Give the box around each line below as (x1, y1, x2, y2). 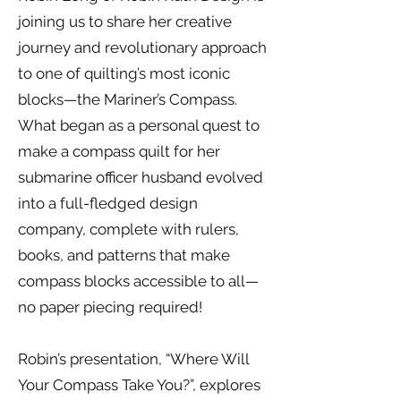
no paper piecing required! (18, 298, 202, 317)
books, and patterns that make (18, 246, 230, 265)
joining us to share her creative (18, 13, 232, 31)
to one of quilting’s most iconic (18, 64, 230, 83)
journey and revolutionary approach (18, 38, 267, 57)
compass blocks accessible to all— (18, 272, 259, 291)
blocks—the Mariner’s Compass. (18, 90, 237, 109)
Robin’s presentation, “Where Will (18, 350, 249, 369)
